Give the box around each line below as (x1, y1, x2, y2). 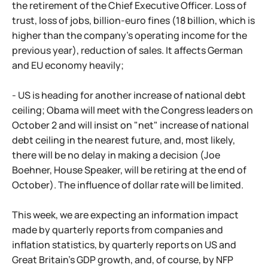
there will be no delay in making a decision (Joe (12, 148, 220, 162)
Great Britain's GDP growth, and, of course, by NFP (12, 253, 233, 266)
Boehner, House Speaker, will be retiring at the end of (12, 163, 246, 176)
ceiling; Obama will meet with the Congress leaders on (12, 103, 253, 117)
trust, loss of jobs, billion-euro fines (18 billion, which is (12, 14, 255, 27)
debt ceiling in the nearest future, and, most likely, (12, 133, 235, 147)
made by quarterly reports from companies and (12, 223, 223, 236)
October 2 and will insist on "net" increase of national (12, 118, 249, 132)
